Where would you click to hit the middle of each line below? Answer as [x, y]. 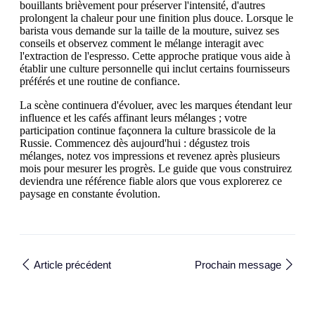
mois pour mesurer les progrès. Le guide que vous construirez [156, 168]
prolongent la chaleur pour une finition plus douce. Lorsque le [156, 18]
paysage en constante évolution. [90, 194]
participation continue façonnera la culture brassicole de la [148, 130]
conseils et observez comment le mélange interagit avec [142, 43]
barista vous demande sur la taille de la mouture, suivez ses [149, 31]
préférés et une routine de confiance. [100, 81]
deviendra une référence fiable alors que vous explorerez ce [151, 181]
